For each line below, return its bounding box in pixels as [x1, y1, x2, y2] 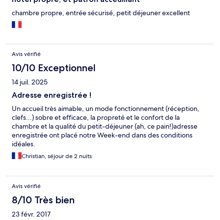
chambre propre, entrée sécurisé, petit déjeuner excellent [12, 8, 190, 18]
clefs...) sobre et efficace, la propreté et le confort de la [12, 113, 180, 122]
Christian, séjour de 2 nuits [22, 152, 92, 161]
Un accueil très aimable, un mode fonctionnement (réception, [12, 104, 199, 113]
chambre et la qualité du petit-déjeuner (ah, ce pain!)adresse [12, 122, 197, 131]
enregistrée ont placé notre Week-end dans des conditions [12, 131, 192, 140]
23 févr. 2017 [12, 210, 51, 219]
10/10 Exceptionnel [12, 62, 96, 74]
